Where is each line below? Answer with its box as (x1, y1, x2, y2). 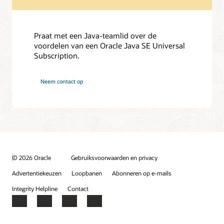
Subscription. (34, 50, 80, 60)
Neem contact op (40, 77, 84, 85)
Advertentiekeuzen (12, 169, 61, 177)
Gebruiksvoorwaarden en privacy (71, 153, 157, 162)
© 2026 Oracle (12, 153, 51, 161)
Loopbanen (71, 169, 102, 177)
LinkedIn (61, 200, 91, 210)
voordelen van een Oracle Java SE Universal (34, 40, 185, 50)
